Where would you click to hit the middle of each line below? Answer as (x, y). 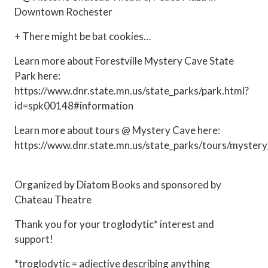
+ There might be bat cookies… (83, 36)
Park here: (37, 76)
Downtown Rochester (63, 12)
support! (34, 239)
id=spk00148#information (74, 106)
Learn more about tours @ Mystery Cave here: (117, 130)
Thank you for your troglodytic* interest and (114, 224)
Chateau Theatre (53, 200)
